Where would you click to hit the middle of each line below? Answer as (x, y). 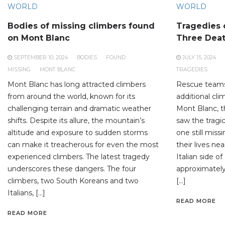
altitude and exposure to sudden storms (78, 133)
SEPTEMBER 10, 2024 (41, 58)
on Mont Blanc (39, 38)
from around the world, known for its (71, 97)
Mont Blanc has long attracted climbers (77, 85)
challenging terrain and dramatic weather (79, 109)
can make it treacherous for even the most (83, 145)
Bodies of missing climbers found (81, 26)
